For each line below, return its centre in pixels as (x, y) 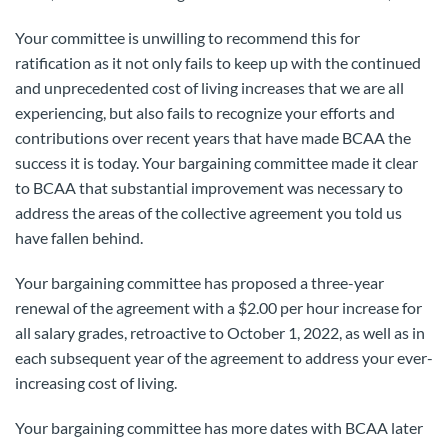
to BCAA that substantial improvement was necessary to (209, 187)
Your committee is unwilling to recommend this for (187, 37)
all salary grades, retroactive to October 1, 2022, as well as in (220, 332)
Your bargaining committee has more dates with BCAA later (219, 427)
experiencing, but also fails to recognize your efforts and (205, 112)
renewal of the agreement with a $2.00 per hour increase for (218, 307)
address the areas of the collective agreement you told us (208, 212)
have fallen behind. (79, 237)
